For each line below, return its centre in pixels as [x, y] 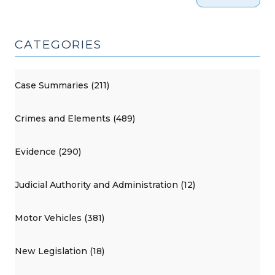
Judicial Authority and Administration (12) [105, 185]
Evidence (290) [48, 152]
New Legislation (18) [60, 251]
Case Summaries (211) [62, 86]
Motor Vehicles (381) [60, 218]
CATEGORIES [59, 44]
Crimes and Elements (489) [75, 119]
